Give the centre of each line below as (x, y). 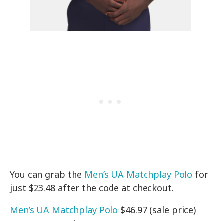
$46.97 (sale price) (157, 210)
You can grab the (47, 174)
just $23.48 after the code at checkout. (92, 188)
